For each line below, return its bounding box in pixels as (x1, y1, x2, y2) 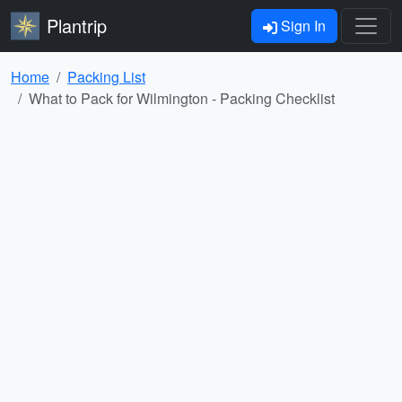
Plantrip (47, 13, 107, 39)
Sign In (277, 15, 326, 36)
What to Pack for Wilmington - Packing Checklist (29, 88, 335, 109)
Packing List (67, 66, 145, 87)
